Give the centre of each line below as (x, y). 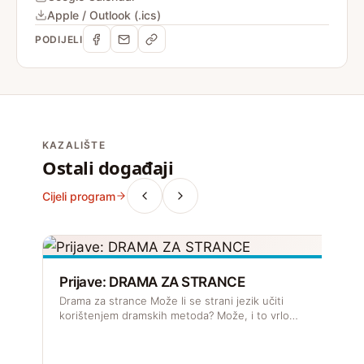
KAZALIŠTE (74, 145)
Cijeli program (79, 196)
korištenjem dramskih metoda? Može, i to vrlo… (179, 315)
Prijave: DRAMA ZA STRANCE (152, 282)
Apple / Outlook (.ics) (104, 15)
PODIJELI (59, 39)
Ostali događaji (108, 167)
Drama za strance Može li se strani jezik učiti (171, 301)
